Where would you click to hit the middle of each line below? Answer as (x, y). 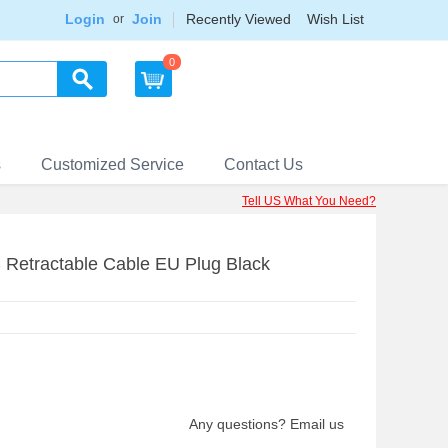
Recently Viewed (238, 19)
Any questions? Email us (266, 424)
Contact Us (263, 164)
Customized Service (112, 164)
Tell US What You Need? (309, 201)
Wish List (335, 19)
